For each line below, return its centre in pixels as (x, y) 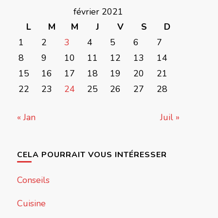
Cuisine (31, 204)
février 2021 (98, 12)
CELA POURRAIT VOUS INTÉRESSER (92, 155)
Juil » (170, 118)
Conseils (33, 180)
